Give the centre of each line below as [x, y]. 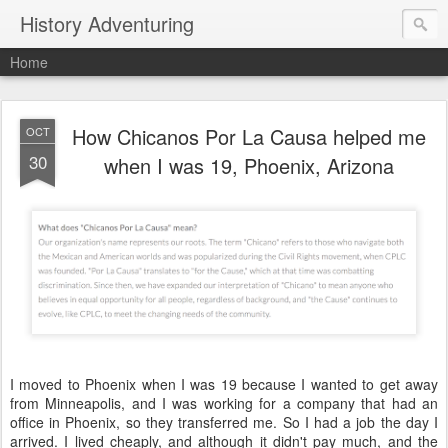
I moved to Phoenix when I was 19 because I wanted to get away [224, 383]
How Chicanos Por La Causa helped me [249, 136]
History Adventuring [107, 23]
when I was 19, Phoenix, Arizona [249, 165]
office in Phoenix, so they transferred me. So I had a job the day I [224, 421]
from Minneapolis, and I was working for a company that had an [224, 402]
